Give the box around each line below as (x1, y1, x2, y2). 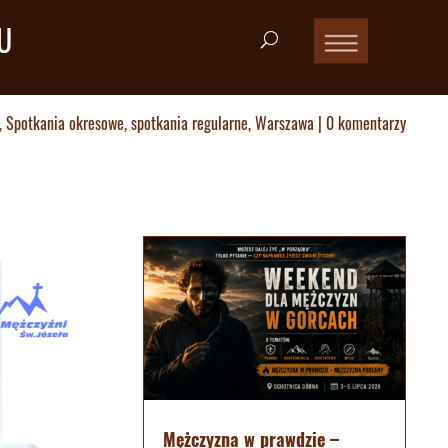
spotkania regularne (131, 110, 248, 135)
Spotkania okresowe (6, 110, 124, 135)
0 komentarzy (326, 110, 406, 135)
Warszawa (255, 110, 314, 135)
